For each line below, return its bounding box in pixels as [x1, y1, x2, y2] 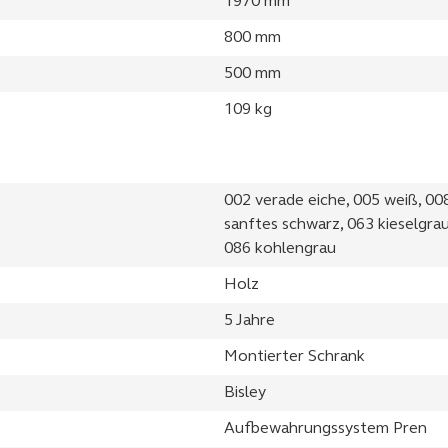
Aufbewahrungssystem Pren [224, 420, 427, 437]
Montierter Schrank [224, 348, 365, 365]
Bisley [224, 384, 266, 401]
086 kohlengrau [224, 240, 336, 257]
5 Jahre [224, 312, 275, 329]
